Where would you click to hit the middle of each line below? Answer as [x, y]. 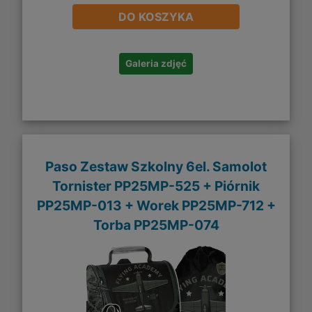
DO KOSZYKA [156, 17]
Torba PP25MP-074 [156, 225]
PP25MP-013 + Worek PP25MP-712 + [156, 205]
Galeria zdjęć [156, 64]
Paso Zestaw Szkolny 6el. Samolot [156, 166]
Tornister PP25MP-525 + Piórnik [156, 186]
